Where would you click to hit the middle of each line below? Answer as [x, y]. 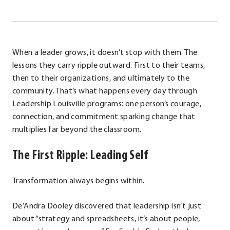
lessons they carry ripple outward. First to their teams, [109, 66]
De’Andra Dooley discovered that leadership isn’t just [107, 207]
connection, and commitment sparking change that [104, 117]
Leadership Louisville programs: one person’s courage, [107, 104]
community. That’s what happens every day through [105, 92]
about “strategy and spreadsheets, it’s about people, [106, 219]
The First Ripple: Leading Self [80, 156]
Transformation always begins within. [79, 181]
